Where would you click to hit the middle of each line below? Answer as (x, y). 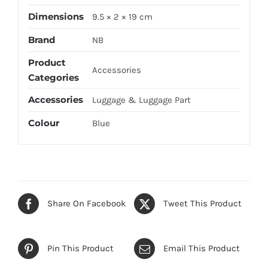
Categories (53, 78)
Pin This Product (80, 249)
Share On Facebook (86, 204)
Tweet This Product (202, 204)
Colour (43, 123)
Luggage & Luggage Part (141, 100)
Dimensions (56, 17)
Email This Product (202, 249)
